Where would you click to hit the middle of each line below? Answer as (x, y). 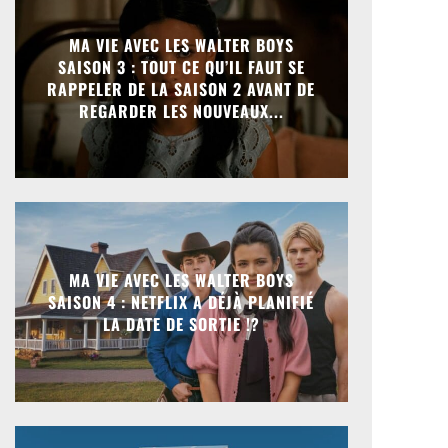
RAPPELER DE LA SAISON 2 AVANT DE (181, 89)
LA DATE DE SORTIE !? (181, 324)
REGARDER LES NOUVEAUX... (181, 111)
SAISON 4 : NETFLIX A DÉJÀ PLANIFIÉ (181, 302)
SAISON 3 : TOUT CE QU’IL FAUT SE (181, 67)
